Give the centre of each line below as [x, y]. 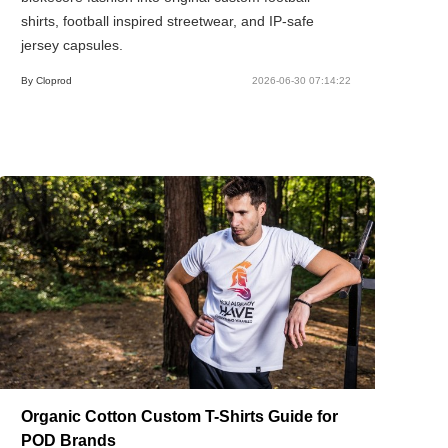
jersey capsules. [71, 44]
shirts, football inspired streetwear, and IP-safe [167, 20]
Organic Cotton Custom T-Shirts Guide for [179, 416]
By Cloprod [46, 80]
